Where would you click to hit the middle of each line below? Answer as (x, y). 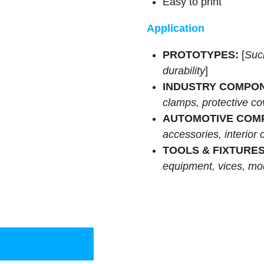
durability (184, 70)
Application (176, 28)
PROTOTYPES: (201, 55)
